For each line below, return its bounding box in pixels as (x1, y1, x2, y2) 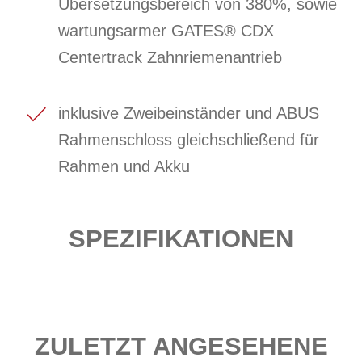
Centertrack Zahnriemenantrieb (58, 48, 282, 66)
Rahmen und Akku (58, 157, 190, 175)
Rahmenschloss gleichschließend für (58, 130, 319, 149)
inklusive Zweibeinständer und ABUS (58, 103, 319, 122)
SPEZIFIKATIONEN (69, 224, 293, 253)
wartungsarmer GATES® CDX (58, 21, 274, 40)
